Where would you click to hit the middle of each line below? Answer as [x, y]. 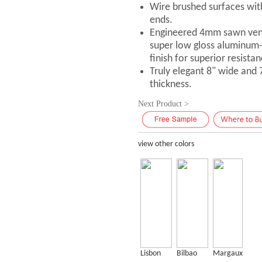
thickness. [171, 85]
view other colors [166, 144]
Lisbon [151, 254]
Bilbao [187, 254]
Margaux [228, 254]
